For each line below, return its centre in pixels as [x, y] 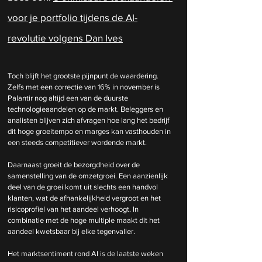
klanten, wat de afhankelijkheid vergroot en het [85, 198]
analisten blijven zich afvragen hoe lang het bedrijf [89, 120]
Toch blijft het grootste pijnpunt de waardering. [84, 75]
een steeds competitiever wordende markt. [77, 142]
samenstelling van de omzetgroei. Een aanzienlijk [89, 175]
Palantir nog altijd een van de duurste [69, 98]
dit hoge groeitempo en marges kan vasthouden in [90, 131]
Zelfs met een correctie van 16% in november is [85, 87]
